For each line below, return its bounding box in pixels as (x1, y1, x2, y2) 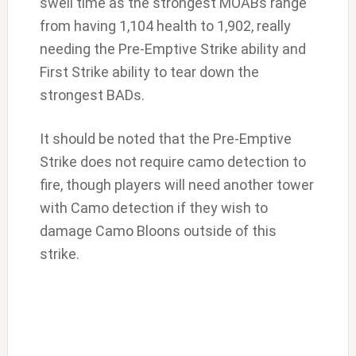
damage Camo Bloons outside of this (39, 222, 277, 240)
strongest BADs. (39, 87, 145, 104)
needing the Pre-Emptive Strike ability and (39, 41, 306, 58)
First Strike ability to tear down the (39, 64, 259, 81)
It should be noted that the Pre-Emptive (39, 130, 292, 148)
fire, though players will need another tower (39, 176, 314, 194)
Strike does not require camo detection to (39, 153, 306, 171)
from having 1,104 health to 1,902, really (39, 17, 291, 35)
